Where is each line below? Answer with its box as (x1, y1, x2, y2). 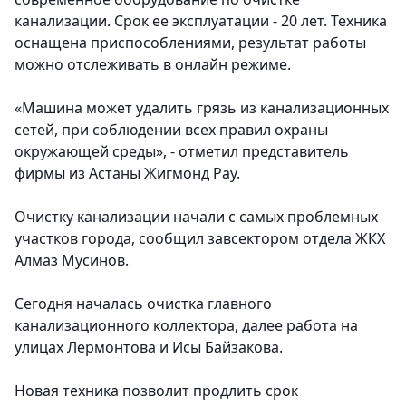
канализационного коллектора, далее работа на (14, 315, 358, 336)
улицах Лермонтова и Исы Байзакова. (14, 337, 286, 358)
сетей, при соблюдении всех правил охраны (14, 120, 328, 140)
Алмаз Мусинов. (14, 250, 129, 271)
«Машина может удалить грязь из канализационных (14, 98, 389, 119)
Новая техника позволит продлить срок (14, 381, 298, 401)
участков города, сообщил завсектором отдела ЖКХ (14, 228, 385, 249)
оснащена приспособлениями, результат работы (14, 33, 366, 53)
